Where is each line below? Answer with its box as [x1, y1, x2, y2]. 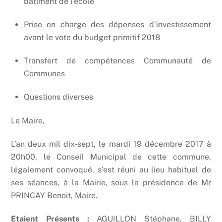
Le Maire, [11, 115, 45, 125]
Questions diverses [24, 92, 93, 102]
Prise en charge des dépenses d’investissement [24, 20, 211, 29]
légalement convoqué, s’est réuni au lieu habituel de [11, 165, 211, 174]
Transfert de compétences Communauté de [24, 55, 211, 65]
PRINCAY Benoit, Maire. [11, 190, 98, 200]
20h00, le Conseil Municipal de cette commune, [11, 152, 211, 162]
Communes [24, 68, 65, 78]
